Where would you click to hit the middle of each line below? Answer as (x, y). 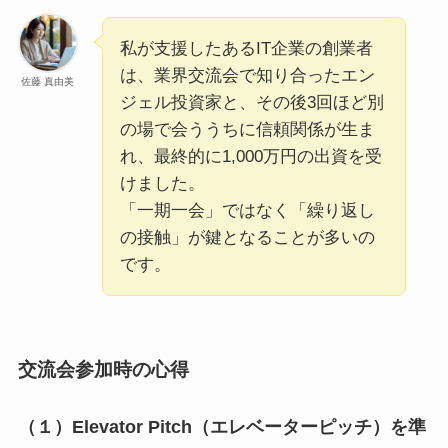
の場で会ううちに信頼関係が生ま (247, 130)
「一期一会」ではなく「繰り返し (247, 211)
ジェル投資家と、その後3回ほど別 (251, 103)
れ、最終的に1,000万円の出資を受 (250, 157)
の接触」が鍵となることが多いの (247, 238)
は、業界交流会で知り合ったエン (247, 76)
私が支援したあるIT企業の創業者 (246, 49)
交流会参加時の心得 (103, 369)
